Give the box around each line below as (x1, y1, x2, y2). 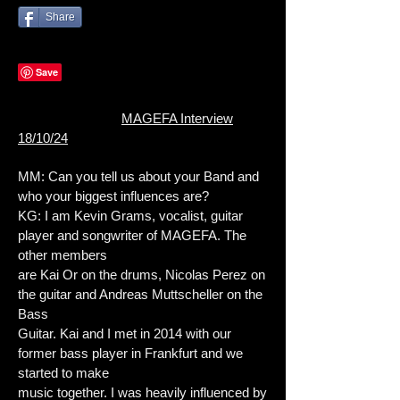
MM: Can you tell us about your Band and (18, 169, 259, 184)
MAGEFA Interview (121, 111, 233, 126)
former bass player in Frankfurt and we (18, 346, 243, 361)
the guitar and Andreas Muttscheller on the (18, 287, 262, 302)
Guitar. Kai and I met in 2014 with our (18, 326, 231, 341)
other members (18, 247, 107, 262)
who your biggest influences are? (18, 188, 209, 204)
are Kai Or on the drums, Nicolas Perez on (18, 267, 265, 282)
